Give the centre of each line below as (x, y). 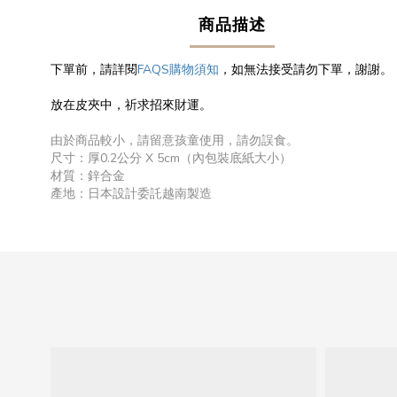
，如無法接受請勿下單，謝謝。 (306, 70)
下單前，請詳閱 (94, 70)
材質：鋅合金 (88, 176)
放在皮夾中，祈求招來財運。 (131, 105)
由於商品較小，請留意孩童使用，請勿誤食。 (175, 140)
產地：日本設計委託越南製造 (131, 194)
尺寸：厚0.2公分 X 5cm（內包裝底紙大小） (171, 158)
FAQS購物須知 (178, 70)
